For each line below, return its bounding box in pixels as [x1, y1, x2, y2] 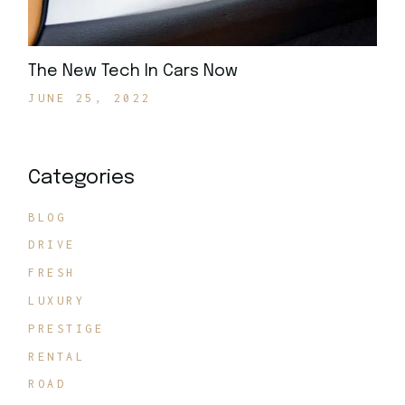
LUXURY [28, 294, 86, 307]
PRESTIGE [28, 321, 105, 335]
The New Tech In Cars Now [28, 62, 239, 80]
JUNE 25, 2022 [28, 90, 152, 105]
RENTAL [28, 349, 86, 363]
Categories [28, 167, 136, 188]
